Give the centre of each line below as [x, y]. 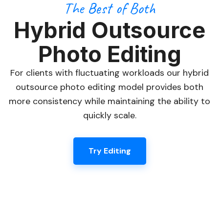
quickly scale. [109, 115]
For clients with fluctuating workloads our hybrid [109, 73]
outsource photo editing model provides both [109, 87]
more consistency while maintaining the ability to [109, 101]
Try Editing [109, 151]
